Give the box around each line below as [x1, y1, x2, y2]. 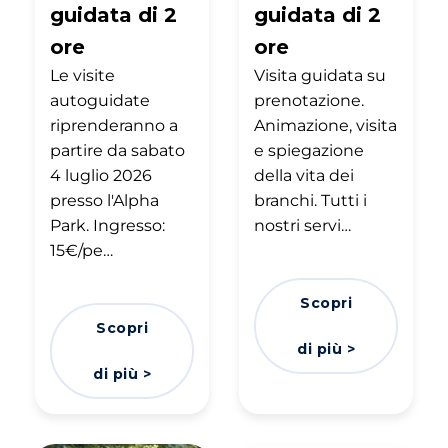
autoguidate [50, 90, 150, 110]
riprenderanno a [50, 115, 178, 135]
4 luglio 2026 [50, 165, 152, 185]
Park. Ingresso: [50, 215, 165, 235]
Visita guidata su [254, 65, 386, 85]
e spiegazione [254, 140, 364, 160]
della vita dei [254, 165, 354, 185]
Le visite [50, 65, 115, 85]
